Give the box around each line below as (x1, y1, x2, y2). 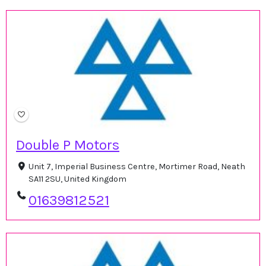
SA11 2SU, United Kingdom (28, 174, 126, 185)
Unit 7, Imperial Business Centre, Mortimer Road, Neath (28, 161, 245, 172)
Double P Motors (16, 137, 119, 154)
